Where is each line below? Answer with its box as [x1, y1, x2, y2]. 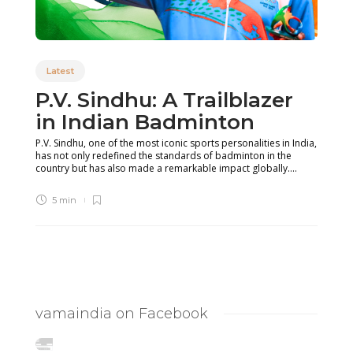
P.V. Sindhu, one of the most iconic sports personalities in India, [35, 136, 317, 150]
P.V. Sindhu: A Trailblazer [35, 87, 293, 113]
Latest [46, 65, 74, 76]
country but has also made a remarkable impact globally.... [35, 161, 297, 175]
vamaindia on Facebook [35, 304, 208, 322]
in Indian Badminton [35, 109, 260, 135]
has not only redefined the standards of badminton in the [35, 148, 292, 162]
